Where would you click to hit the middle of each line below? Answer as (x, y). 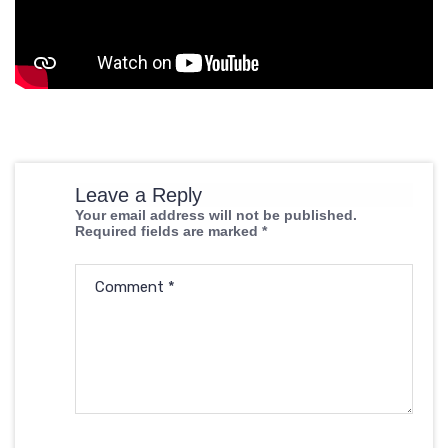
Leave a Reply (138, 195)
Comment (131, 287)
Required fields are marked (168, 231)
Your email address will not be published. (216, 215)
